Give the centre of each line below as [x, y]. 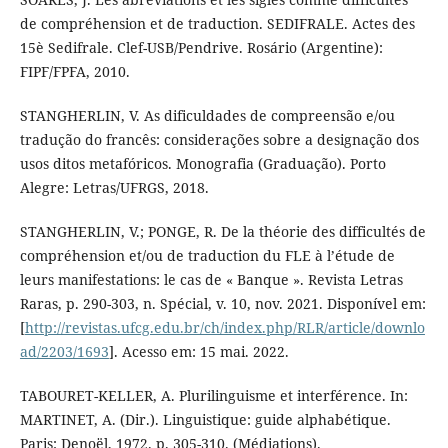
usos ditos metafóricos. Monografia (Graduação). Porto [202, 164]
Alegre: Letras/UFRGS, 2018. [114, 188]
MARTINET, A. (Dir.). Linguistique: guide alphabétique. [205, 420]
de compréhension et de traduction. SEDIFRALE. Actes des [217, 24]
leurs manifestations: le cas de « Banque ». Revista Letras [211, 280]
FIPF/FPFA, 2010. [74, 72]
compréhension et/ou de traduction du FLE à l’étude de [207, 256]
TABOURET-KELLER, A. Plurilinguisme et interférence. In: [213, 396]
